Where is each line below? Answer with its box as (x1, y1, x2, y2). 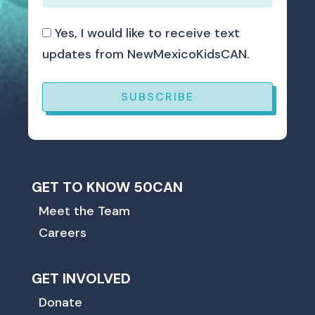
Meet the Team (38, 202, 130, 219)
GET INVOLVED (31, 269, 131, 288)
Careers (38, 224, 86, 241)
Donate (38, 293, 82, 311)
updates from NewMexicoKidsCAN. (42, 45, 250, 63)
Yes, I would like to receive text (55, 24, 240, 41)
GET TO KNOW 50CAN (31, 177, 183, 196)
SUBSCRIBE (121, 89, 194, 104)
